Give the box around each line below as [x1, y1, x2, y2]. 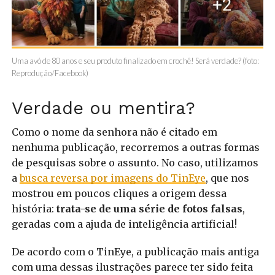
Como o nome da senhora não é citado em [11, 125, 217, 138]
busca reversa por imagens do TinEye [19, 171, 206, 184]
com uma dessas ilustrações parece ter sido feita [11, 260, 253, 273]
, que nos [205, 171, 249, 184]
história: [11, 202, 56, 215]
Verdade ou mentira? [11, 97, 195, 118]
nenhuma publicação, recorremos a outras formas [11, 141, 260, 153]
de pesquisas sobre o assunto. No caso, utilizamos [11, 156, 258, 169]
